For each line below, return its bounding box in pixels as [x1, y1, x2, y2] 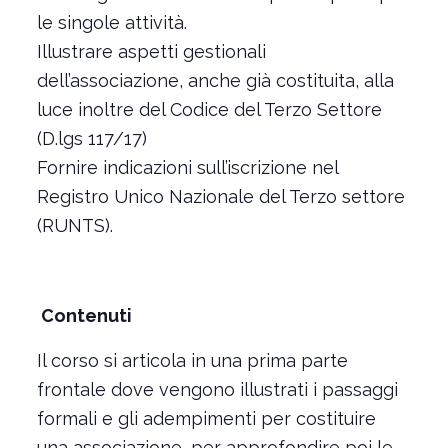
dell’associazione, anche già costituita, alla [36, 70, 394, 91]
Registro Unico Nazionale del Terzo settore [36, 186, 405, 207]
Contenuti [40, 305, 132, 326]
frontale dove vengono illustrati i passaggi [36, 379, 398, 400]
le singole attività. [36, 12, 187, 33]
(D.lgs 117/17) [36, 128, 147, 149]
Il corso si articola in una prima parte [36, 350, 348, 371]
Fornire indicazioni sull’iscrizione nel [36, 157, 338, 178]
